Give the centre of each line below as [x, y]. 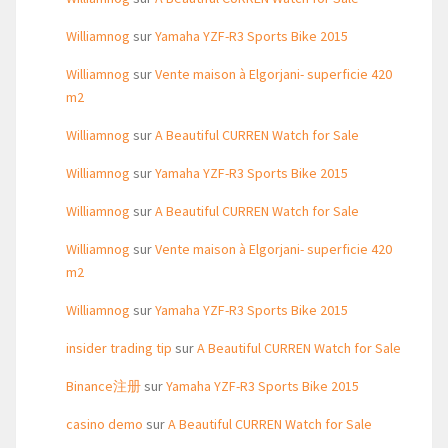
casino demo [104, 424]
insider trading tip [119, 348]
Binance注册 [103, 386]
